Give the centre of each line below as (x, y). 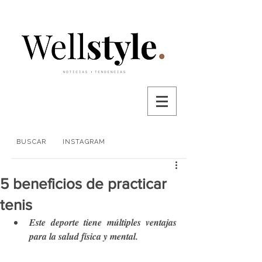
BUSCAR (31, 142)
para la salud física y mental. (85, 236)
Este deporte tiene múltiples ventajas (103, 222)
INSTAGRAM (84, 142)
